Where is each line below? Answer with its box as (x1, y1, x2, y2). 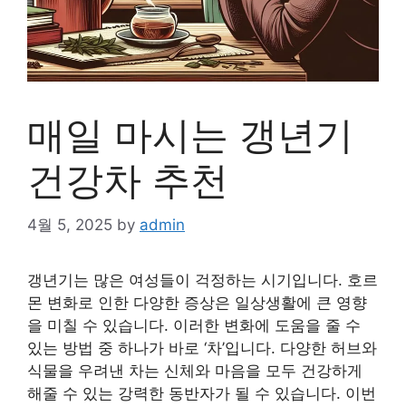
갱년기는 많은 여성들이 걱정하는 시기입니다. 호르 (27, 270, 378, 289)
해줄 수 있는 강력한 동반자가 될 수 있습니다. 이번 (27, 383, 376, 402)
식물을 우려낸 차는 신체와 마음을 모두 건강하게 (27, 361, 362, 380)
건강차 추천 (27, 157, 228, 203)
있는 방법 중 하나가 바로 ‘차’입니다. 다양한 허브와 (27, 338, 377, 357)
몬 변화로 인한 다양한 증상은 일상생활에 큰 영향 (27, 293, 367, 312)
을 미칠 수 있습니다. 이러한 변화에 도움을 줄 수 (27, 315, 361, 334)
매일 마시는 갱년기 (27, 111, 353, 158)
